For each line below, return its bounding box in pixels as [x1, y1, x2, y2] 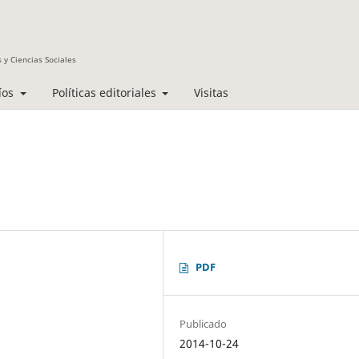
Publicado [179, 316, 228, 331]
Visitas [194, 84, 228, 100]
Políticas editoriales [51, 84, 159, 100]
